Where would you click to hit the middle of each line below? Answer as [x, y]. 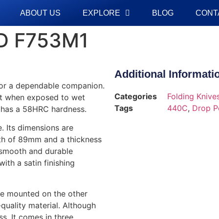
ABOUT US [40, 13]
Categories [136, 96]
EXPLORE [101, 13]
